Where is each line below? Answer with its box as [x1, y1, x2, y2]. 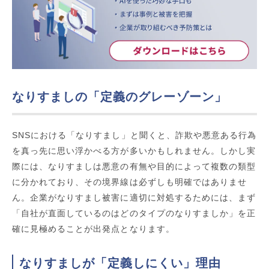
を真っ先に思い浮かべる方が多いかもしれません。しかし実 [12, 146, 256, 156]
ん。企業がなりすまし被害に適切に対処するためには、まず [12, 193, 256, 203]
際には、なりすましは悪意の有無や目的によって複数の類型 [12, 162, 256, 172]
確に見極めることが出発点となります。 [12, 224, 175, 234]
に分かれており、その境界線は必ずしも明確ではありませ [12, 177, 247, 187]
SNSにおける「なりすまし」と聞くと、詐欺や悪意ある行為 [12, 130, 257, 141]
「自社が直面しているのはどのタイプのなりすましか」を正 [12, 208, 256, 219]
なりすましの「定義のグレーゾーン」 [12, 90, 227, 104]
